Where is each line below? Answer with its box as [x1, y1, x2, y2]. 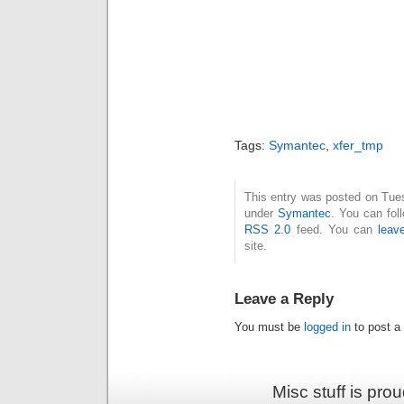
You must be [234, 320, 304, 335]
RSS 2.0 [244, 223, 291, 237]
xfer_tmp [333, 138, 383, 153]
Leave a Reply [234, 289, 334, 308]
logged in [304, 320, 351, 335]
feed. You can [290, 223, 379, 237]
